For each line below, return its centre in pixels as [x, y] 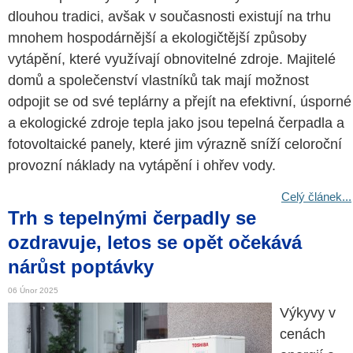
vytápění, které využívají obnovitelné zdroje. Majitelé [172, 59]
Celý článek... [316, 197]
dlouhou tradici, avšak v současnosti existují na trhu [169, 17]
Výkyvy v [308, 313]
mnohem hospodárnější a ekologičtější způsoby [157, 38]
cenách [303, 334]
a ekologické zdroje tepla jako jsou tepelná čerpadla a [176, 123]
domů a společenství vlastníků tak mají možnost [158, 80]
